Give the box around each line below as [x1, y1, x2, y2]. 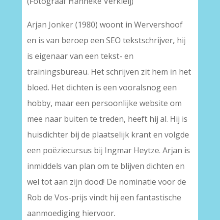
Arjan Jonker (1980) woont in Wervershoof [27, 19, 183, 30]
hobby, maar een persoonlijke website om [27, 98, 182, 109]
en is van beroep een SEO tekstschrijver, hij [27, 35, 186, 46]
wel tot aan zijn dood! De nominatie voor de [27, 176, 186, 187]
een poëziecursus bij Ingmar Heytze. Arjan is [27, 145, 190, 156]
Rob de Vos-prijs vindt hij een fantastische [27, 192, 181, 203]
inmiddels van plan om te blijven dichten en [27, 161, 185, 171]
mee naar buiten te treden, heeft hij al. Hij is [27, 113, 188, 124]
